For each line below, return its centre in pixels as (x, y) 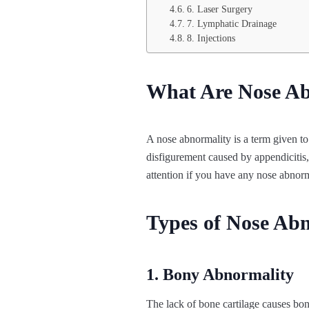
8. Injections (211, 39)
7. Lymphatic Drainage (231, 24)
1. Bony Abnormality (220, 275)
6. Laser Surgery (219, 10)
